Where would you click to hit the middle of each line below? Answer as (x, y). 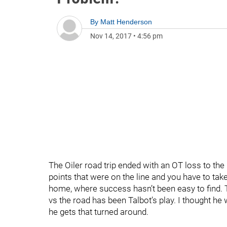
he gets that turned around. (99, 212)
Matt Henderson (126, 22)
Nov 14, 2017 (111, 36)
